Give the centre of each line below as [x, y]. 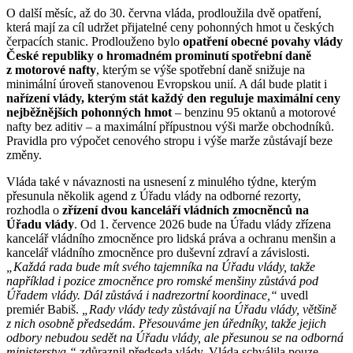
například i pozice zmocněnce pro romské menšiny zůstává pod [162, 281]
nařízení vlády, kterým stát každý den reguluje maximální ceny [173, 98]
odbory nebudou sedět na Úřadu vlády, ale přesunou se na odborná [175, 337]
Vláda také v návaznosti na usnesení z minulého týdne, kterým [161, 181]
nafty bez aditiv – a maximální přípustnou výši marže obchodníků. [170, 126]
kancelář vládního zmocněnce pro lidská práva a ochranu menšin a [171, 238]
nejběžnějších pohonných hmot [89, 112]
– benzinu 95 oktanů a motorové [254, 112]
